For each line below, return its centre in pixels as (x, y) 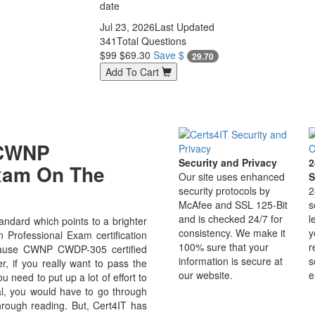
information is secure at (231, 261)
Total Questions (151, 41)
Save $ (170, 55)
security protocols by (224, 191)
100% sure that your (224, 247)
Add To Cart (133, 72)
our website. (206, 275)
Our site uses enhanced (232, 176)
